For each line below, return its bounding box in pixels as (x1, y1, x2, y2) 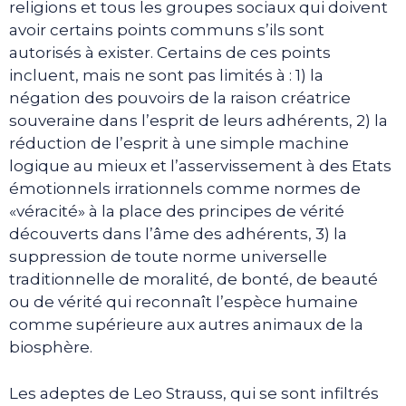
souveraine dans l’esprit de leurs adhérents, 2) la (9, 111, 388, 130)
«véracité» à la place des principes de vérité (9, 202, 344, 220)
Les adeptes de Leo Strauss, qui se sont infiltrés (9, 383, 379, 402)
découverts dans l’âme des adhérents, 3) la (9, 225, 347, 243)
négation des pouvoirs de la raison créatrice (9, 89, 351, 107)
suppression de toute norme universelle (9, 247, 327, 266)
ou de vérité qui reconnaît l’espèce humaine (9, 293, 358, 311)
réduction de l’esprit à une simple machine (9, 134, 349, 152)
